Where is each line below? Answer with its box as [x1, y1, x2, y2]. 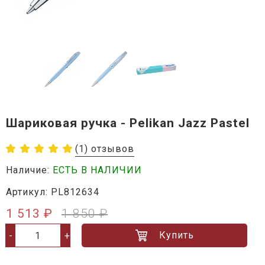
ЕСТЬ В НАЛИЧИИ [53, 164, 142, 176]
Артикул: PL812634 [6, 186, 99, 198]
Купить [159, 230, 194, 241]
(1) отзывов [75, 143, 134, 155]
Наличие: [6, 164, 53, 176]
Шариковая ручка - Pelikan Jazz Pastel [6, 116, 250, 131]
